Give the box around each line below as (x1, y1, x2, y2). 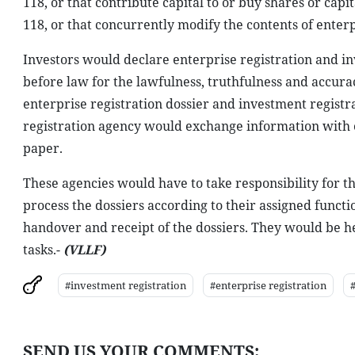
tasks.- (22, 241, 63, 258)
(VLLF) (63, 241, 105, 258)
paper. (22, 139, 63, 157)
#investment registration (64, 278, 186, 292)
